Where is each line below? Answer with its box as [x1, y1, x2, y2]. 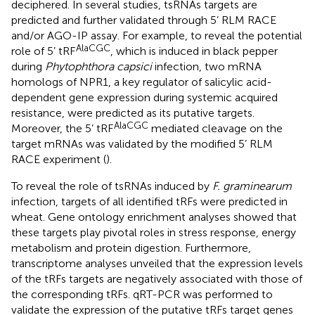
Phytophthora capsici [45, 59, 152, 73]
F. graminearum [212, 179, 292, 193]
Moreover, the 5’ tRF [11, 121, 113, 135]
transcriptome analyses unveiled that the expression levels [11, 256, 303, 270]
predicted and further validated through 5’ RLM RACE [11, 13, 276, 27]
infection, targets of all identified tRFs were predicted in [11, 194, 288, 208]
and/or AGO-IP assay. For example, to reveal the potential [11, 28, 302, 42]
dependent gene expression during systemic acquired [11, 90, 278, 104]
